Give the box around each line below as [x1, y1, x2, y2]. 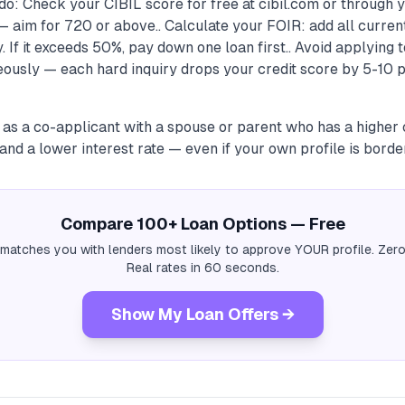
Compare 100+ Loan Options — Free [60, 214, 345, 233]
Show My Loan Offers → [110, 305, 295, 324]
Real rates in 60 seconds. [126, 260, 279, 275]
